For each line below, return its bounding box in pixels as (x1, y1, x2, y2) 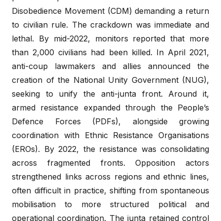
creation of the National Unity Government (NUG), (12, 74, 209, 85)
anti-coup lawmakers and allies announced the (12, 61, 209, 71)
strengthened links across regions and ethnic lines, (12, 171, 209, 182)
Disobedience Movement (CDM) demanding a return (12, 5, 209, 16)
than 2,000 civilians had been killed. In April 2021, (12, 47, 209, 57)
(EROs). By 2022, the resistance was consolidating (12, 144, 209, 154)
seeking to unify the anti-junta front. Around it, (12, 88, 209, 99)
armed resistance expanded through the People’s (12, 102, 209, 112)
